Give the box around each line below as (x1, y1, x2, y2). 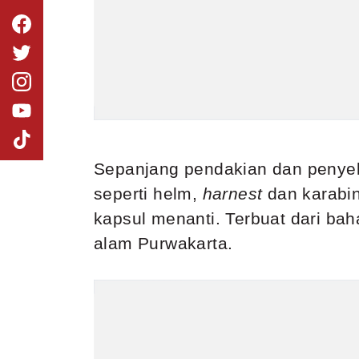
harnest (202, 184, 263, 204)
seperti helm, (94, 184, 203, 204)
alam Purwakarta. (94, 234, 233, 253)
